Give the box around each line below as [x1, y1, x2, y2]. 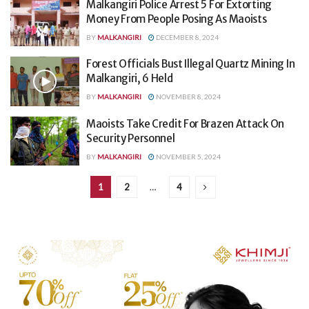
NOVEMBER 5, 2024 [154, 152, 221, 161]
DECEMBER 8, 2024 [154, 32, 219, 41]
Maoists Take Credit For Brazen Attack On [86, 117, 284, 130]
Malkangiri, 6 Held [86, 72, 173, 86]
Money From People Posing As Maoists [86, 12, 267, 26]
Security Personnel [86, 131, 175, 145]
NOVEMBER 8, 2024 [154, 92, 221, 101]
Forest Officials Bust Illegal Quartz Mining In [86, 57, 295, 71]
